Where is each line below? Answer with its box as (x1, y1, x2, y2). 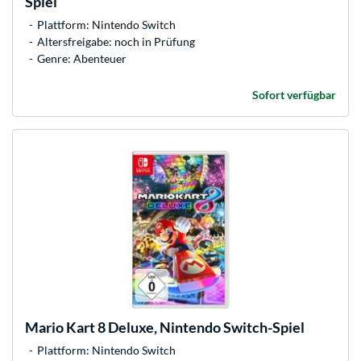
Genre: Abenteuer (37, 51, 127, 65)
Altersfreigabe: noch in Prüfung (37, 34, 195, 48)
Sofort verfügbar (252, 87, 336, 102)
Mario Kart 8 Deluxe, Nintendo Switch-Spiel (25, 317, 305, 336)
